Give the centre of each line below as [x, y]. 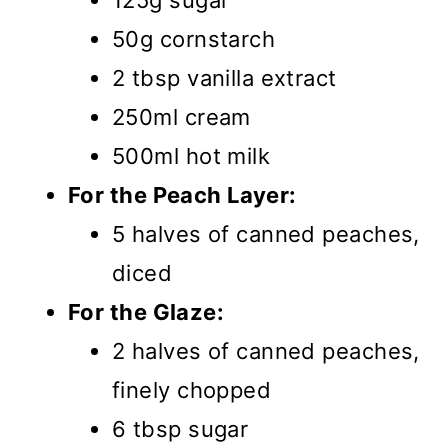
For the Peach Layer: [182, 195]
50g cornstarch [194, 39]
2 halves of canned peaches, [266, 351]
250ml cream [181, 117]
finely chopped [192, 390]
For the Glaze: [146, 312]
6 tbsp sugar [180, 429]
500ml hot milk [191, 156]
